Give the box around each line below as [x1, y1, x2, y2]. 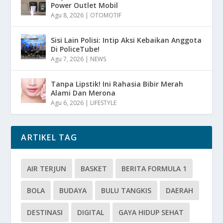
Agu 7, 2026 [51, 54, 84, 63]
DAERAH [166, 185, 194, 195]
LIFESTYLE [90, 98, 117, 107]
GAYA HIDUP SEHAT [118, 207, 184, 217]
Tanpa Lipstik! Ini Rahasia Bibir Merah [51, 79, 184, 89]
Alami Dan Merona [51, 88, 116, 98]
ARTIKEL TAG [21, 131, 78, 143]
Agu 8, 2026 [51, 10, 84, 19]
